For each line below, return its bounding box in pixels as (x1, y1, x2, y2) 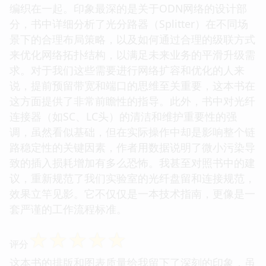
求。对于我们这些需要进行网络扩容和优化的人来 (9, 62, 245, 77)
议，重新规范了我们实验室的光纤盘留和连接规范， (9, 170, 255, 185)
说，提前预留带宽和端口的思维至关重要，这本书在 (9, 78, 255, 93)
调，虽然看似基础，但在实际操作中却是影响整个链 (9, 124, 255, 139)
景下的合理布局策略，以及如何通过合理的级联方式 (9, 31, 255, 46)
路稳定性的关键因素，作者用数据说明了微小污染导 (9, 140, 255, 154)
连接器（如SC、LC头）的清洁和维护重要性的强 (9, 109, 237, 123)
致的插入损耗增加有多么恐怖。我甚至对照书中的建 (9, 155, 255, 170)
